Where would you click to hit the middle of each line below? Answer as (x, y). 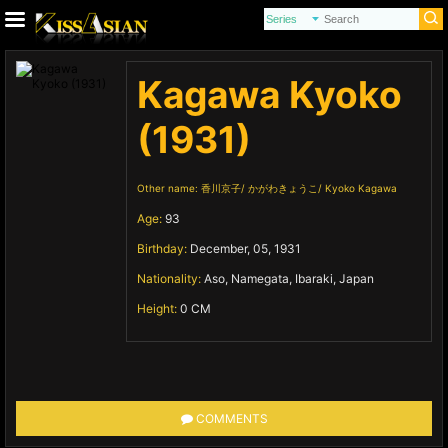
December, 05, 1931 (245, 248)
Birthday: (163, 248)
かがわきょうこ (283, 188)
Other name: (169, 188)
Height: (158, 308)
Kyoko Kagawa (361, 188)
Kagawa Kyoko (269, 94)
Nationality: (170, 278)
